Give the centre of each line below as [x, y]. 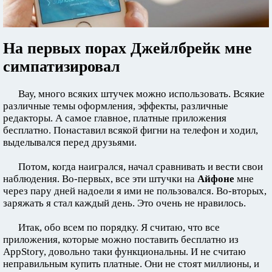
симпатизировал [62, 66]
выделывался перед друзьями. [70, 142]
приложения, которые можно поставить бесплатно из [121, 240]
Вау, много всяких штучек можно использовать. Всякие [141, 94]
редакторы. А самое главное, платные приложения [115, 118]
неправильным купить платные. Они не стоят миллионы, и [131, 264]
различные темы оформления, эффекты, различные [116, 106]
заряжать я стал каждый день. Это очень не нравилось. [124, 203]
